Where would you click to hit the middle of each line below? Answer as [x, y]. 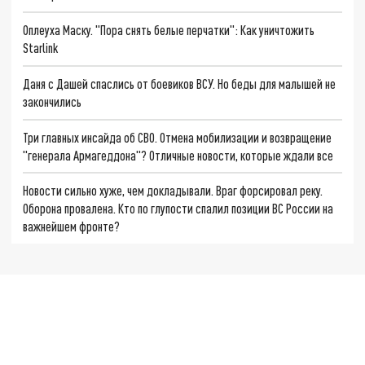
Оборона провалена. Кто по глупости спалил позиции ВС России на [178, 209]
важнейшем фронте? [72, 226]
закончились [53, 101]
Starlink [41, 48]
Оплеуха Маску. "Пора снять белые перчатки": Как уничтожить [169, 30]
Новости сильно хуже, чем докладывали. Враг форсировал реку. [173, 191]
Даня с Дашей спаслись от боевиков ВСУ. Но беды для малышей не [180, 83]
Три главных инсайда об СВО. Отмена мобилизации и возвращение [178, 137]
